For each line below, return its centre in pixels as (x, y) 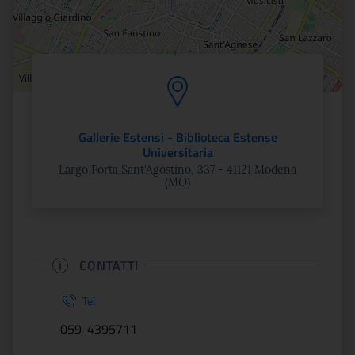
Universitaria (177, 152)
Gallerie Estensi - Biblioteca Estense (177, 137)
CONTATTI (109, 265)
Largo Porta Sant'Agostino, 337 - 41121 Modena (177, 170)
